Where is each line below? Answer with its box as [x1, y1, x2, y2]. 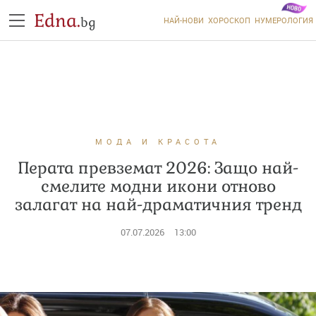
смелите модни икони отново [40, 176, 276, 197]
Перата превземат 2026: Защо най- [18, 157, 298, 178]
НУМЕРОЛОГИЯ [254, 15, 313, 25]
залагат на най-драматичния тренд [14, 194, 302, 215]
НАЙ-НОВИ [163, 15, 204, 25]
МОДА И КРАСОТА [95, 136, 221, 147]
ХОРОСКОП [207, 15, 250, 25]
